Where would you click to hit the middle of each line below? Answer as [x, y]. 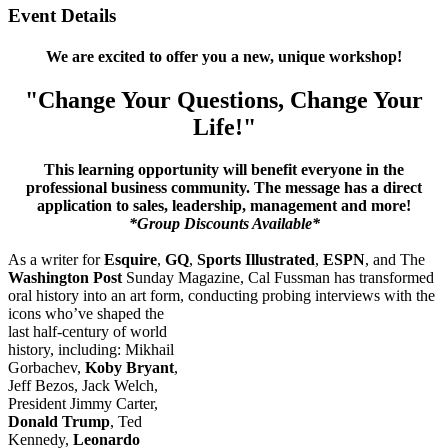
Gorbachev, [46, 368]
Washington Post [65, 278]
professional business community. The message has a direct [224, 188]
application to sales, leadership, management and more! [224, 206]
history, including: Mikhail [91, 350]
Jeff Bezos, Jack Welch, [83, 386]
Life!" [224, 127]
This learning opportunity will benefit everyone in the [224, 170]
